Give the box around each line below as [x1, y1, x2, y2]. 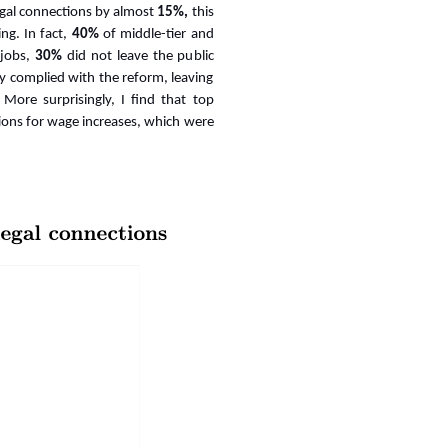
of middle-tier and [98, 27, 214, 43]
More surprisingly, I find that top [3, 93, 214, 109]
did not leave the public [61, 49, 214, 65]
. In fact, [15, 27, 72, 43]
